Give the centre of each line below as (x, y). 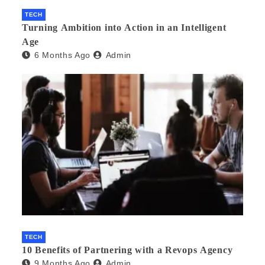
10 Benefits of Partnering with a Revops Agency (127, 250)
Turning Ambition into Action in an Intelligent (124, 28)
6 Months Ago (62, 55)
